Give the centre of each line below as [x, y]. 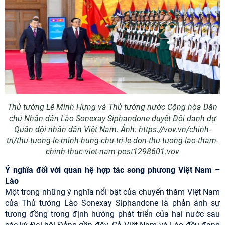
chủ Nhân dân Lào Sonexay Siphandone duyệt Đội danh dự [113, 119]
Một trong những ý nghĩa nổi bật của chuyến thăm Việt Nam [113, 192]
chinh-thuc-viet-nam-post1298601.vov [113, 152]
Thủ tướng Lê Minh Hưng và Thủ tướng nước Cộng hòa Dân [113, 107]
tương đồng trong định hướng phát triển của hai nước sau [113, 214]
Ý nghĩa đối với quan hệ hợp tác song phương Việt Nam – [113, 170]
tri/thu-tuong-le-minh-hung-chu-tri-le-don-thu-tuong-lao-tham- [113, 141]
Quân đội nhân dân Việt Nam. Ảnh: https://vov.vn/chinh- [113, 130]
